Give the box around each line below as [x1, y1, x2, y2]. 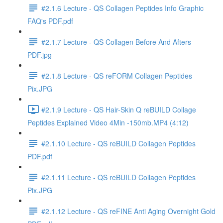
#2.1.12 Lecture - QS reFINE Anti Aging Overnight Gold [41, 206, 216, 216]
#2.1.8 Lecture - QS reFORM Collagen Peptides [41, 70, 192, 81]
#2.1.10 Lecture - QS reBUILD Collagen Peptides [41, 138, 196, 148]
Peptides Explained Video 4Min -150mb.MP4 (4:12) [27, 117, 189, 127]
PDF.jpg [27, 50, 52, 60]
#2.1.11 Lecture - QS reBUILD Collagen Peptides [41, 172, 196, 182]
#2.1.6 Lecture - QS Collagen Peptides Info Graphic [41, 2, 204, 13]
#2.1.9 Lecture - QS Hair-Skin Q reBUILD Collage [41, 104, 196, 114]
